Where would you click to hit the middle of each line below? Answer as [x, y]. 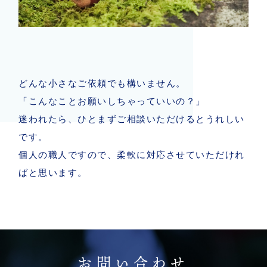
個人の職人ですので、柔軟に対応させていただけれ [132, 155]
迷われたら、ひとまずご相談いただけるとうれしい [132, 119]
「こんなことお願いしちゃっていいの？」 [112, 101]
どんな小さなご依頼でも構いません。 [102, 83]
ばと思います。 [53, 173]
